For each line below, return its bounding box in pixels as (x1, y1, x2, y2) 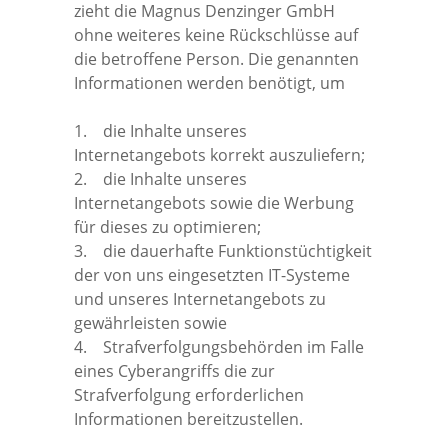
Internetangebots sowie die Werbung (74, 191, 354, 214)
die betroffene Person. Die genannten (74, 47, 359, 70)
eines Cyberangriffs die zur (74, 359, 275, 382)
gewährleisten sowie (74, 311, 227, 334)
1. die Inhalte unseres (74, 119, 247, 142)
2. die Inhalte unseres (74, 167, 247, 190)
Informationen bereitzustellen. (74, 407, 303, 430)
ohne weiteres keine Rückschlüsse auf (74, 23, 358, 46)
